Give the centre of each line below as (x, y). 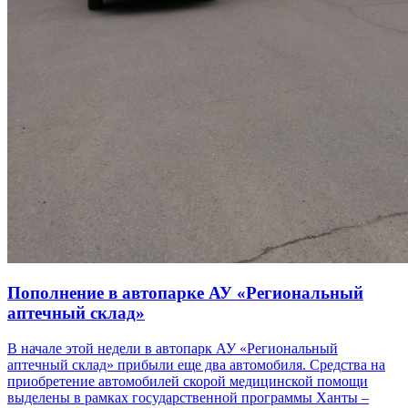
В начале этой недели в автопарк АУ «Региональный (173, 348)
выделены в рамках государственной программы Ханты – (188, 398)
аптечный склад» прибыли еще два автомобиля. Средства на (196, 365)
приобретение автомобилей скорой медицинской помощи (188, 381)
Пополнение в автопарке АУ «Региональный (185, 293)
